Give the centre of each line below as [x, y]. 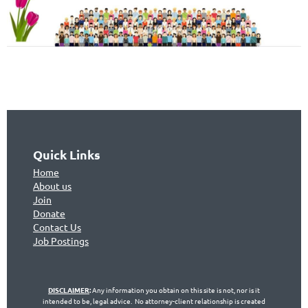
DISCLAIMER [69, 289]
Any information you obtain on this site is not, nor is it [175, 289]
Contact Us [57, 227]
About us [52, 185]
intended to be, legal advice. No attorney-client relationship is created [154, 300]
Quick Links [67, 154]
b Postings [66, 240]
